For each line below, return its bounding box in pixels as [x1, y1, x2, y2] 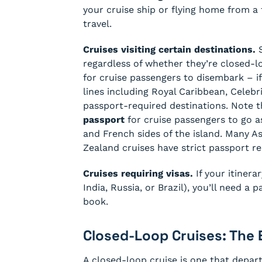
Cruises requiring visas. [83, 168, 193, 179]
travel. [83, 18, 112, 29]
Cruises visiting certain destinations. [83, 44, 256, 55]
